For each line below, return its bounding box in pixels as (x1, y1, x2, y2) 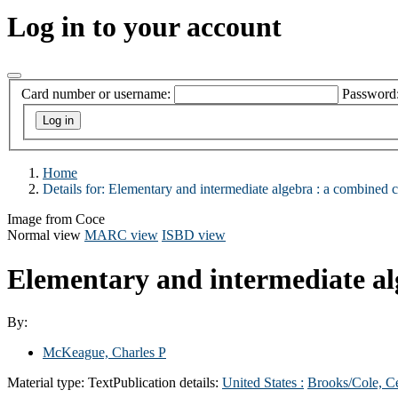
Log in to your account (7, 11, 282, 44)
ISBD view (162, 227, 226, 243)
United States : (222, 374, 304, 390)
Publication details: (113, 374, 222, 390)
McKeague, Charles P (43, 344, 166, 360)
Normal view (7, 227, 81, 243)
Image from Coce (7, 211, 105, 227)
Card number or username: (21, 86, 171, 102)
